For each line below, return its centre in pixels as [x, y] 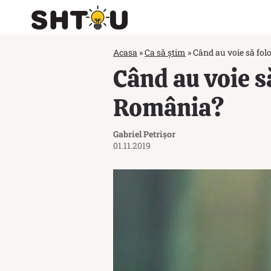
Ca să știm [165, 52]
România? [168, 108]
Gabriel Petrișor [144, 134]
